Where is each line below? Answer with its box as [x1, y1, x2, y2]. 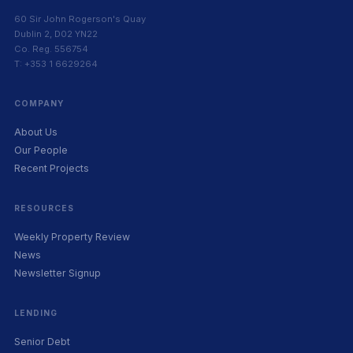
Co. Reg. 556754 [14, 43, 88, 55]
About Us [14, 126, 58, 139]
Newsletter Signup [14, 267, 101, 280]
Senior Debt [14, 336, 70, 348]
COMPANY [14, 98, 65, 109]
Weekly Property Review [14, 231, 130, 243]
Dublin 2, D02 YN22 [14, 28, 98, 40]
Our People [14, 144, 68, 157]
